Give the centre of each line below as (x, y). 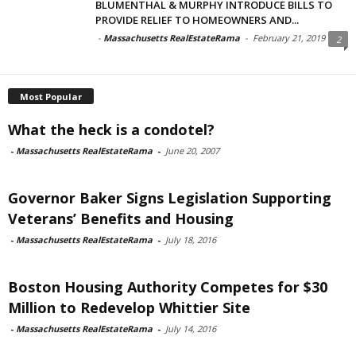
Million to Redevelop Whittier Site (129, 307)
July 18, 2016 (191, 239)
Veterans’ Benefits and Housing (121, 218)
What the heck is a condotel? (111, 129)
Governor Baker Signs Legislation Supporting (170, 197)
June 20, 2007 (192, 150)
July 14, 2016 (191, 328)
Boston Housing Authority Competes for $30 (168, 286)
